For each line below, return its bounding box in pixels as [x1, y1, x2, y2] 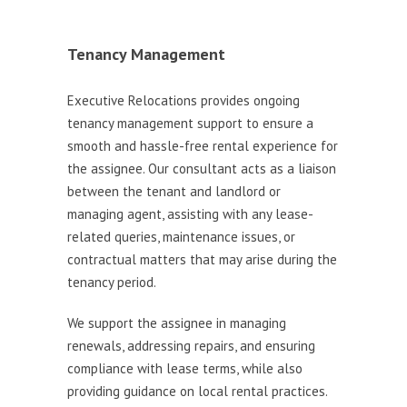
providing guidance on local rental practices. [67, 382, 327, 400]
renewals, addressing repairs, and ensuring [67, 337, 315, 354]
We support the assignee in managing [67, 314, 286, 332]
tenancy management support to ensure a [67, 114, 313, 132]
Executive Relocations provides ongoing [67, 92, 300, 109]
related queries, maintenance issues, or [67, 228, 295, 245]
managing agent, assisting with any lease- [67, 205, 313, 223]
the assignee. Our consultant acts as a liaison [67, 160, 336, 177]
